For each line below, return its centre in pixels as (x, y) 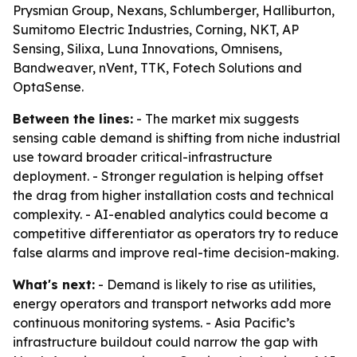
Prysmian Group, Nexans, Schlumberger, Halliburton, (174, 10)
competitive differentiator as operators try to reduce (176, 233)
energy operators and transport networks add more (172, 304)
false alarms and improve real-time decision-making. (176, 253)
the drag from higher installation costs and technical (173, 195)
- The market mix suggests (216, 119)
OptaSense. (48, 87)
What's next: (54, 284)
